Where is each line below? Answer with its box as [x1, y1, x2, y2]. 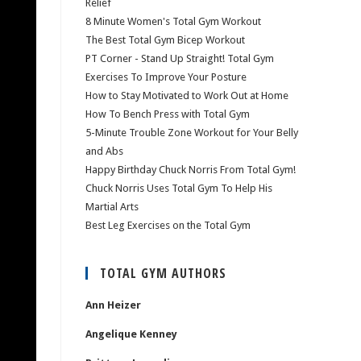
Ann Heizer [85, 299, 141, 311]
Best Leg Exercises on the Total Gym [85, 219, 251, 231]
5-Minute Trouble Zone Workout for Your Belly [85, 127, 298, 139]
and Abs [85, 145, 123, 157]
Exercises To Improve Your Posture [85, 71, 247, 83]
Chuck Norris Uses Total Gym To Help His [85, 182, 272, 194]
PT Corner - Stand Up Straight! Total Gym [85, 52, 274, 64]
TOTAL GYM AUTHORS [100, 264, 226, 282]
